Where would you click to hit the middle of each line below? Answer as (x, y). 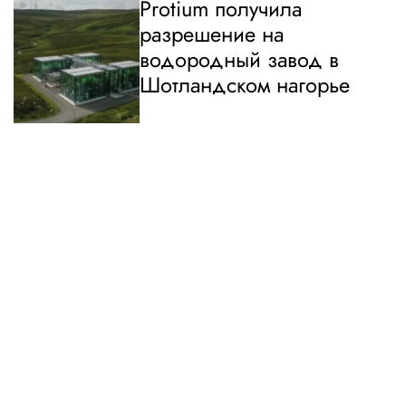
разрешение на (212, 35)
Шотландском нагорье (245, 86)
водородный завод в (240, 60)
